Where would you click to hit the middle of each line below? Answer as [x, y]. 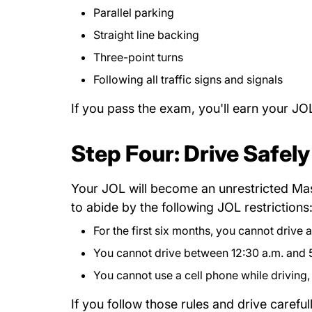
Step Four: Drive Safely [190, 154]
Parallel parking [134, 13]
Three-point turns [138, 57]
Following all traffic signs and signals [188, 79]
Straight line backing [146, 35]
